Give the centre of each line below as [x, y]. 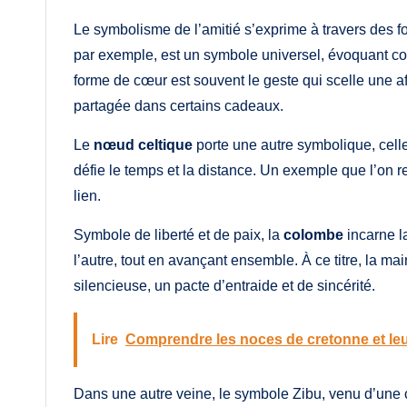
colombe [313, 234]
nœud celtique [143, 144]
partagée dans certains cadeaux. [179, 105]
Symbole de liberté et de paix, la [179, 234]
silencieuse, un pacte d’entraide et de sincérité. [224, 285]
